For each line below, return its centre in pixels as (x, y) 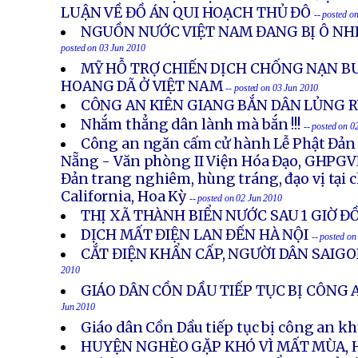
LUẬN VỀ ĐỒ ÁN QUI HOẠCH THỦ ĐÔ (186, 13)
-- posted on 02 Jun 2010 (235, 198)
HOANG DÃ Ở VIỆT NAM (142, 86)
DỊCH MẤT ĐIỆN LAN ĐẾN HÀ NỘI (195, 235)
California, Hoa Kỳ (124, 197)
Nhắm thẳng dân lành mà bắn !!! (190, 125)
